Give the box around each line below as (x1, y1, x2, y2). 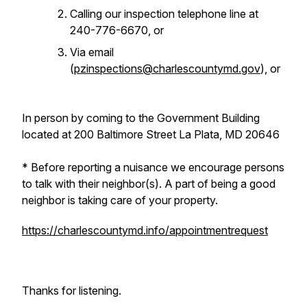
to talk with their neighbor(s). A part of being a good (22, 177, 275, 191)
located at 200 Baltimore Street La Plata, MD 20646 (22, 127, 282, 141)
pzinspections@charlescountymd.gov (74, 62, 260, 75)
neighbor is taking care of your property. (22, 193, 223, 207)
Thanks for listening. (22, 284, 121, 297)
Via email (70, 45, 114, 59)
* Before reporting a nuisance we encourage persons (22, 160, 284, 174)
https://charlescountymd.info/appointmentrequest (22, 223, 268, 237)
